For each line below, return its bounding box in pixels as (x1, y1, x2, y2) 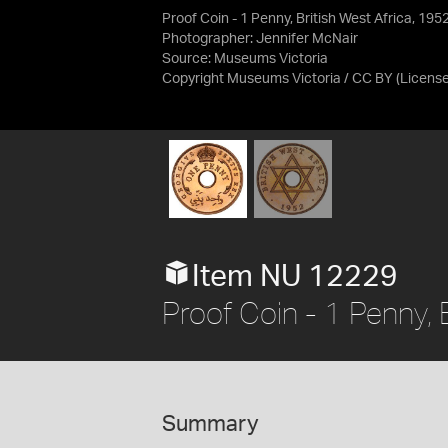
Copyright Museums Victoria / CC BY (162, 72, 393, 86)
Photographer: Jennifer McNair (162, 32, 358, 46)
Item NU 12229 (192, 261, 398, 292)
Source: (162, 52, 214, 66)
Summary (162, 412, 259, 435)
